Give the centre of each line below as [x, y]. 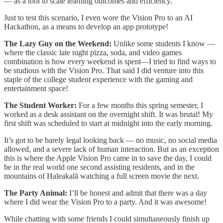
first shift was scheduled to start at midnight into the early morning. [108, 123]
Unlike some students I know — [164, 44]
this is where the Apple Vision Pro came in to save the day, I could [108, 158]
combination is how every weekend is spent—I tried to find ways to [110, 62]
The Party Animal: [37, 193]
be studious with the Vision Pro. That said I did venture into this [104, 71]
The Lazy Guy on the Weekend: [59, 44]
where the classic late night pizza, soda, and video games [93, 53]
